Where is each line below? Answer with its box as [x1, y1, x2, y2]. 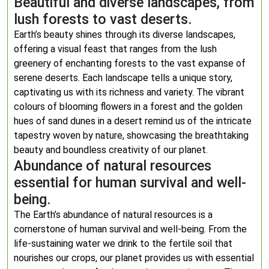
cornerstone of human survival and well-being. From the [14, 223, 247, 235]
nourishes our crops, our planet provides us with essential [14, 252, 254, 264]
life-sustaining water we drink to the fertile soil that [14, 238, 232, 249]
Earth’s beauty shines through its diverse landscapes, [14, 29, 235, 40]
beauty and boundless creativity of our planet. [14, 144, 208, 156]
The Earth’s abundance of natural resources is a [14, 209, 213, 220]
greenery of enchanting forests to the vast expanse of [14, 58, 246, 69]
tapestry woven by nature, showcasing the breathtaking [14, 130, 249, 141]
